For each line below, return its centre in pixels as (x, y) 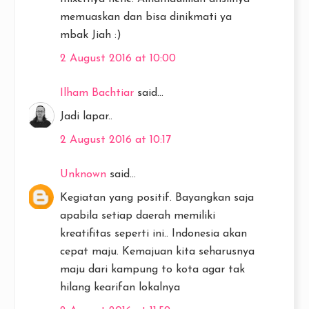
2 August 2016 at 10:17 (116, 140)
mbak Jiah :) (91, 35)
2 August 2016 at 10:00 (118, 58)
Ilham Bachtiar (97, 93)
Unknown (83, 174)
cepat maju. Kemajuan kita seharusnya (157, 251)
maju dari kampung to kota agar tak (152, 269)
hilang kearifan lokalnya (120, 287)
